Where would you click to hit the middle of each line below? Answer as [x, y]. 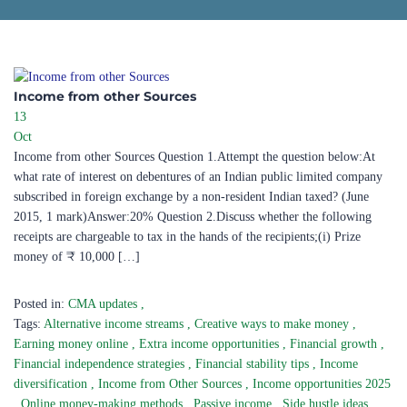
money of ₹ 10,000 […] [77, 257]
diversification [52, 384]
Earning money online [73, 344]
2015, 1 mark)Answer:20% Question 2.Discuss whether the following [193, 217]
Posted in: [39, 304]
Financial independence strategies [101, 364]
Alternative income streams [115, 324]
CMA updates [103, 304]
